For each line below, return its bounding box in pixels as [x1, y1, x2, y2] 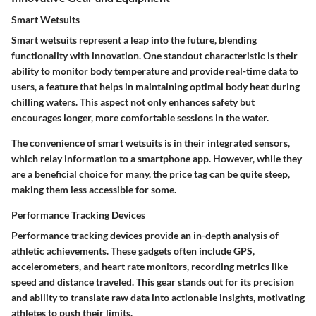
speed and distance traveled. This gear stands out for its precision [11, 276, 294, 288]
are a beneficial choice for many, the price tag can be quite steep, [11, 168, 290, 181]
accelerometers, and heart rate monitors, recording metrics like [11, 260, 288, 273]
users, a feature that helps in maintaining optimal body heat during [11, 80, 300, 93]
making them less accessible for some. [11, 183, 176, 196]
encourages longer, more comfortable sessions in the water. [11, 111, 269, 124]
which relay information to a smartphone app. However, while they [11, 152, 302, 165]
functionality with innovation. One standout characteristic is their [11, 49, 298, 62]
